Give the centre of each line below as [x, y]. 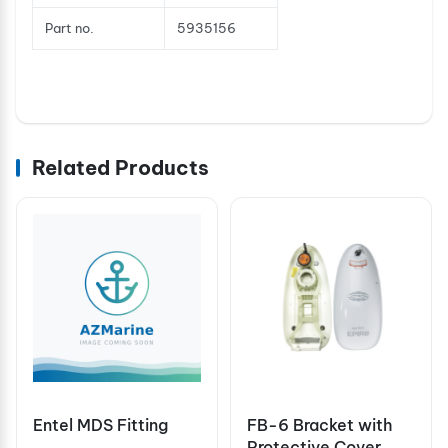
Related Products [120, 167]
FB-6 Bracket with [319, 424]
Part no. [69, 27]
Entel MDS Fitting [100, 424]
